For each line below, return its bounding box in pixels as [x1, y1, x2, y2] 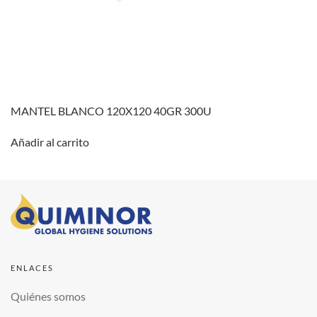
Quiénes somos [11, 289, 86, 304]
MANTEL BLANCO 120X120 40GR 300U [11, 104, 212, 118]
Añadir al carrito [11, 135, 89, 149]
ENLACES [11, 263, 54, 273]
